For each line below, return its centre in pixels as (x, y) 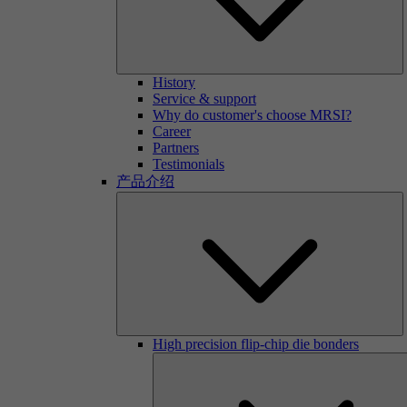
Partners (176, 148)
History (174, 82)
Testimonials (189, 164)
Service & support (204, 99)
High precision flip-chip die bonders (256, 344)
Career (172, 131)
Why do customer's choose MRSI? (252, 115)
